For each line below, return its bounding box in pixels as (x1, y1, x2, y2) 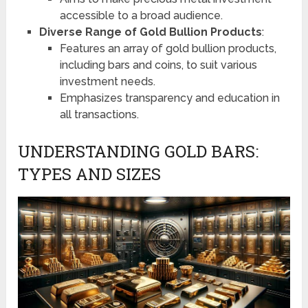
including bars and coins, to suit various (59, 58, 257, 71)
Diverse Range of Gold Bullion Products (38, 25, 262, 38)
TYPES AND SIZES (18, 162, 162, 185)
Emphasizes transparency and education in (59, 91, 280, 104)
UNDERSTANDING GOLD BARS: (18, 140, 259, 162)
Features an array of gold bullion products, (59, 41, 276, 55)
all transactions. (59, 107, 139, 121)
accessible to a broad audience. (59, 8, 223, 22)
